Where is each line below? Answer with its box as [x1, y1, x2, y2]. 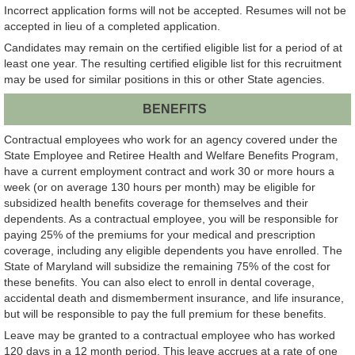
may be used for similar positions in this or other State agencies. [4, 73, 325, 86]
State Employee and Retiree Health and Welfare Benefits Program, [4, 148, 338, 162]
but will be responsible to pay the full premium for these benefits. [4, 307, 326, 320]
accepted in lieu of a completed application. [4, 20, 220, 33]
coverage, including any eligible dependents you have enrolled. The [4, 243, 342, 257]
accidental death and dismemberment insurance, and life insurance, [4, 291, 344, 304]
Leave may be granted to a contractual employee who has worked [4, 328, 335, 342]
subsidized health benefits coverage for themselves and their [4, 196, 308, 209]
